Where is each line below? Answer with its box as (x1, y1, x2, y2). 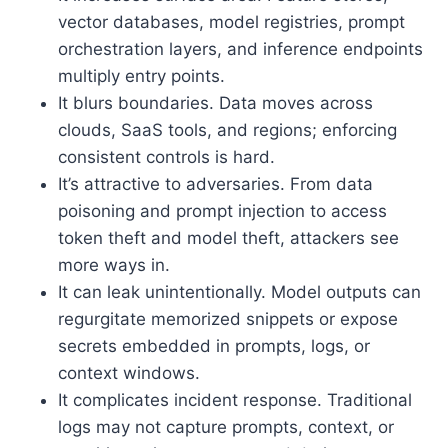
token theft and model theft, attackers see (58, 227, 399, 248)
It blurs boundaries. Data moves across (58, 92, 373, 113)
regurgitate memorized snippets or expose (58, 308, 398, 329)
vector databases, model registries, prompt (58, 11, 405, 32)
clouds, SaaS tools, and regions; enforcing (58, 119, 397, 140)
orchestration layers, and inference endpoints (58, 38, 423, 59)
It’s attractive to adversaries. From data (58, 173, 373, 194)
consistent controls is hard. (58, 146, 275, 167)
